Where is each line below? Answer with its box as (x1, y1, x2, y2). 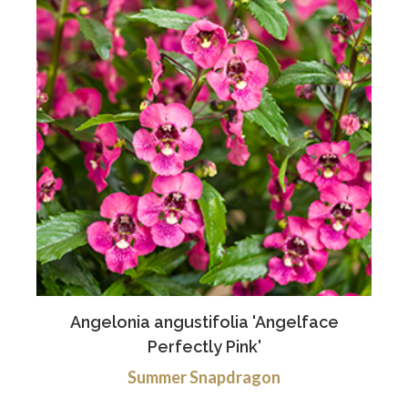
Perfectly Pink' (147, 336, 261, 356)
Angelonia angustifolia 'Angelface (69, 311, 339, 331)
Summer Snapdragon (127, 366, 280, 387)
